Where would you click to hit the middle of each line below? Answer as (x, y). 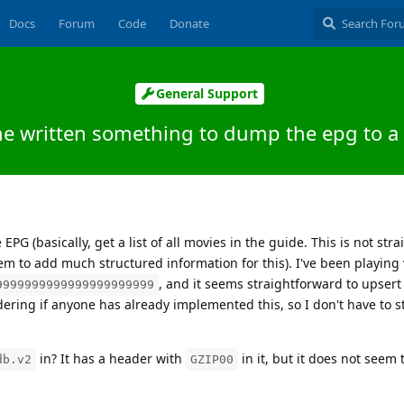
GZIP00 (212, 359)
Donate (189, 23)
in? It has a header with (111, 358)
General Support (207, 94)
